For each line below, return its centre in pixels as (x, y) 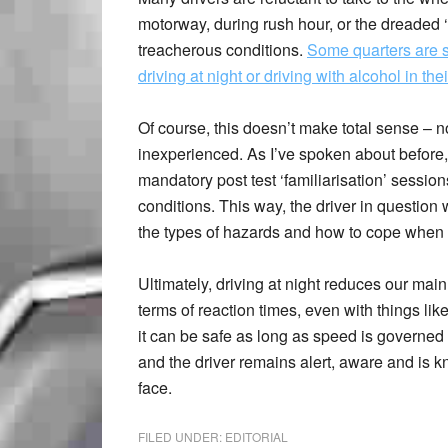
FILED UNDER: (181, 436)
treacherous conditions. (222, 49)
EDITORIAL (256, 436)
